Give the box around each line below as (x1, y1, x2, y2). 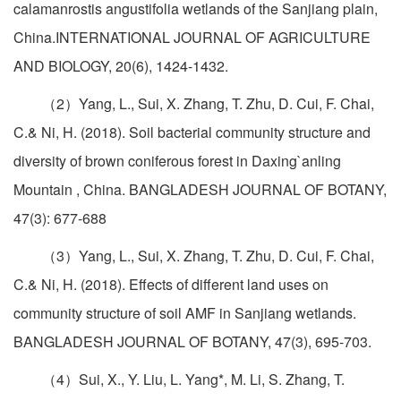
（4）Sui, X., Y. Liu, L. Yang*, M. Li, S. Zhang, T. (13, 369, 345, 390)
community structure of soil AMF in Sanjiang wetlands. (13, 303, 356, 324)
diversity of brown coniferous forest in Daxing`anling (13, 150, 341, 172)
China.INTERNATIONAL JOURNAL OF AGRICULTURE (13, 27, 371, 48)
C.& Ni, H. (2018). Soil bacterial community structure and (13, 122, 371, 143)
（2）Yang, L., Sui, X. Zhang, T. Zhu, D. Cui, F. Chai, (13, 93, 374, 115)
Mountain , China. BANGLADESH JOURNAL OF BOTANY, (13, 179, 387, 200)
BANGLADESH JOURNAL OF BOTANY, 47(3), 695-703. (13, 331, 371, 353)
